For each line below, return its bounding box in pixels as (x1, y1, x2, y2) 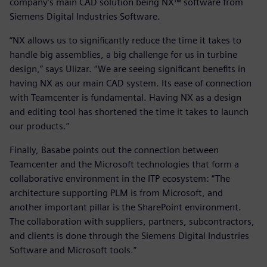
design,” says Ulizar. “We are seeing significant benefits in (10, 63, 246, 75)
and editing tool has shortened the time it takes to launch (10, 106, 249, 118)
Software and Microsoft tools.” (10, 244, 136, 256)
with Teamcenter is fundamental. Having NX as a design (10, 92, 241, 104)
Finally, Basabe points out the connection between (10, 144, 219, 156)
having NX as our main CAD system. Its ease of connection (10, 77, 252, 89)
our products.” (10, 120, 69, 132)
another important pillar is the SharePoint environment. (10, 201, 241, 213)
